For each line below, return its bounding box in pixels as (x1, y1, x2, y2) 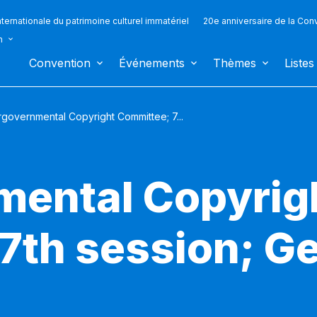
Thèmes (213, 56, 256, 70)
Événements (119, 56, 185, 70)
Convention (29, 56, 91, 70)
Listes (284, 56, 314, 70)
